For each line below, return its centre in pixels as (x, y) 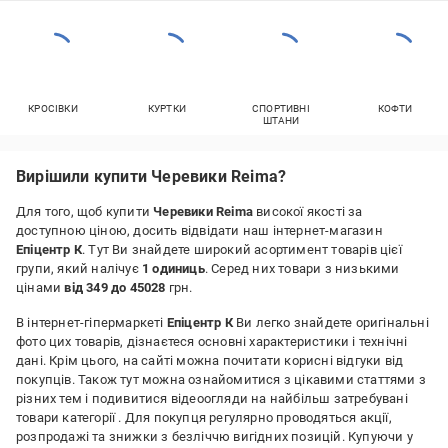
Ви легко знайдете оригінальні (330, 322)
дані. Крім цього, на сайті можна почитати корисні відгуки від (210, 360)
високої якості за (308, 211)
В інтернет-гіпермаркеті (91, 322)
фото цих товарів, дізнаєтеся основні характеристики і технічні (212, 341)
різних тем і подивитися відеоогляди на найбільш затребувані (212, 398)
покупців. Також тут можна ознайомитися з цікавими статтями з (221, 379)
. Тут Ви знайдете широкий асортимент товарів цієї (242, 249)
